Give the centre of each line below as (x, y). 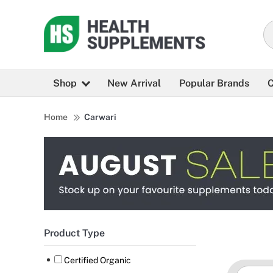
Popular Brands (214, 83)
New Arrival (134, 83)
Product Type (74, 233)
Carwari (100, 117)
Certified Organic (97, 261)
